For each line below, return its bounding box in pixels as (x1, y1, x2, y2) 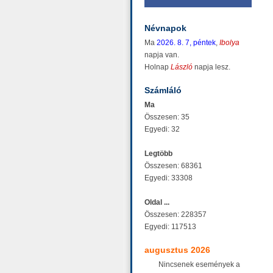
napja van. (144, 51, 179, 59)
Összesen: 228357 (144, 210, 207, 219)
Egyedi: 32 (144, 125, 180, 133)
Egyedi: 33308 (144, 174, 193, 182)
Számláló (144, 85, 182, 95)
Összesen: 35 (144, 113, 190, 121)
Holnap (144, 63, 171, 71)
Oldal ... (144, 198, 169, 207)
